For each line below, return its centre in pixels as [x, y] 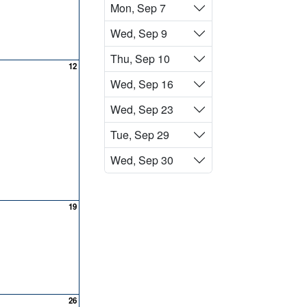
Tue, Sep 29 [140, 135]
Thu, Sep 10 [140, 59]
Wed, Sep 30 [142, 160]
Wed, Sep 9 [139, 33]
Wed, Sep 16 [142, 84]
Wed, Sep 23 [142, 109]
